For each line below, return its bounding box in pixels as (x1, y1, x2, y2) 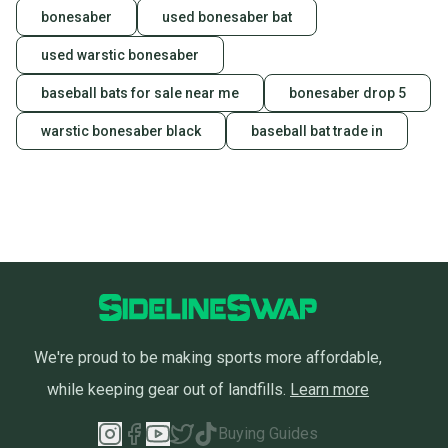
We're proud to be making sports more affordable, (34, 348, 382, 368)
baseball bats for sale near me (41, 85, 239, 102)
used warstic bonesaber (41, 47, 199, 64)
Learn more (290, 380, 369, 400)
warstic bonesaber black (41, 123, 201, 140)
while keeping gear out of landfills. (47, 380, 286, 400)
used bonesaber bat (162, 9, 292, 26)
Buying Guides (218, 424, 318, 444)
